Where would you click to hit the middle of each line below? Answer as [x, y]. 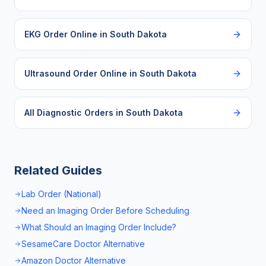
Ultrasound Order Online [76, 73]
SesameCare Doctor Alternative [83, 244]
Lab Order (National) [61, 194]
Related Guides [58, 170]
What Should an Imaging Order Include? [99, 227]
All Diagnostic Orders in [75, 113]
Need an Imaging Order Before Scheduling [105, 210]
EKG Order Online [61, 34]
